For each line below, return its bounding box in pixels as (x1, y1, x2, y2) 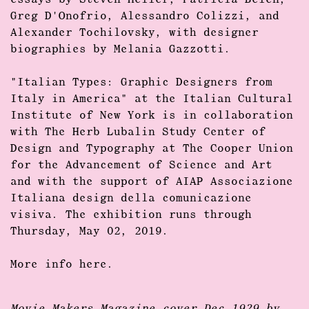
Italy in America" (10, 94, 128, 105)
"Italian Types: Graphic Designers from (10, 77, 272, 88)
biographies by (10, 44, 114, 55)
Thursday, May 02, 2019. (10, 226, 169, 237)
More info (10, 259, 79, 270)
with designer (162, 28, 259, 39)
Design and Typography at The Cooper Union (10, 143, 293, 154)
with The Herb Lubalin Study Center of (10, 127, 266, 138)
